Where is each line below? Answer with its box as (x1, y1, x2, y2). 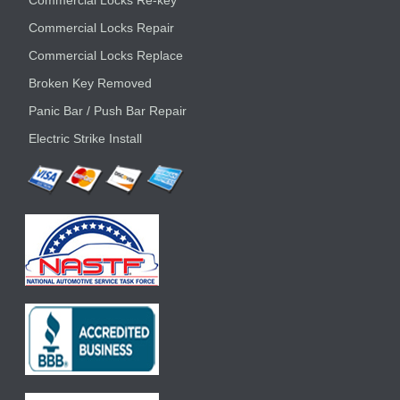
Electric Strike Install (29, 131, 143, 146)
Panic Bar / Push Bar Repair (29, 104, 187, 119)
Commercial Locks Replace (29, 48, 184, 63)
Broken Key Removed (29, 76, 153, 91)
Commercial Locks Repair (29, 21, 175, 36)
